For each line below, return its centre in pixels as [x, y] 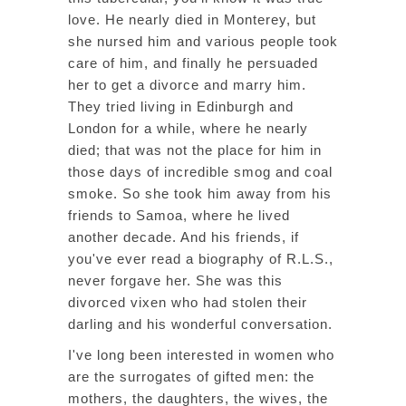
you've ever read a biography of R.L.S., [201, 259]
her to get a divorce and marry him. [187, 85]
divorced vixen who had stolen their [188, 302]
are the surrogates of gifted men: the [191, 377]
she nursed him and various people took [203, 41]
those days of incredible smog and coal [200, 172]
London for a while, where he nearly [188, 128]
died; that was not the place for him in [195, 150]
